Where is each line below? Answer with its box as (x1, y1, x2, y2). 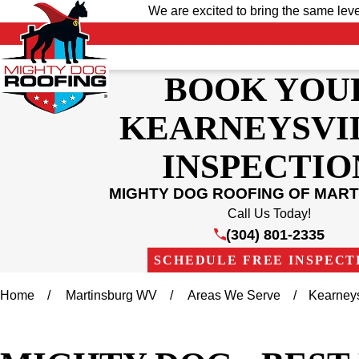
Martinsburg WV (66, 288, 158, 303)
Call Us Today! (228, 206, 311, 220)
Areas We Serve (188, 288, 281, 303)
